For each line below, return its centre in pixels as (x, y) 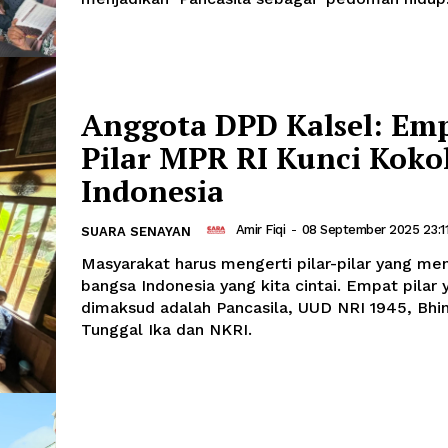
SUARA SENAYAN (136, 231)
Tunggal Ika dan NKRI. (166, 329)
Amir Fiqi (260, 230)
